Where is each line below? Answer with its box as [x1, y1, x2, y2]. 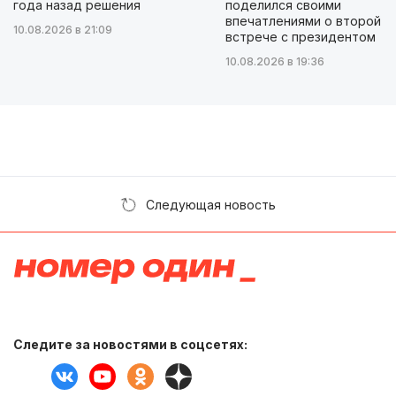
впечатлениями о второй [225, 12, 381, 28]
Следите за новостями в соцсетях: [13, 336, 247, 352]
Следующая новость [145, 196, 276, 212]
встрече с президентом [225, 28, 376, 44]
